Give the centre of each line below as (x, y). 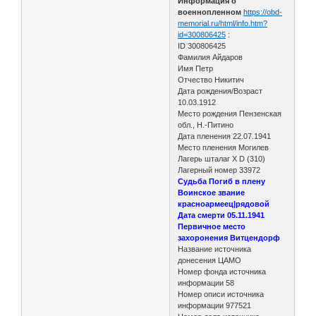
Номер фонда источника (222, 271)
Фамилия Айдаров (211, 57)
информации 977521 (215, 305)
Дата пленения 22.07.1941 (225, 136)
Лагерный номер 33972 (219, 170)
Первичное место (212, 226)
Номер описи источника (221, 294)
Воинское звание (212, 192)
